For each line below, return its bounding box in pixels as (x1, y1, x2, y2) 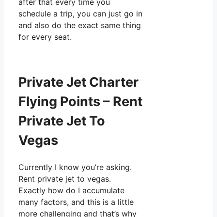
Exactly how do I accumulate (18, 185, 124, 195)
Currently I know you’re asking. (18, 162, 132, 172)
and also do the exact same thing (18, 20, 141, 31)
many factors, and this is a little (18, 197, 134, 207)
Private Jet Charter (18, 74, 139, 91)
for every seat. (18, 32, 72, 42)
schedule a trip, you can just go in (18, 9, 142, 19)
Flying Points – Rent (18, 93, 142, 110)
